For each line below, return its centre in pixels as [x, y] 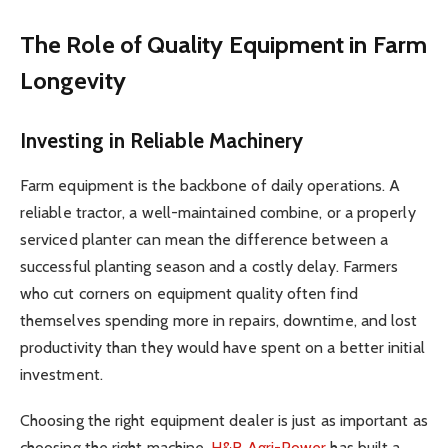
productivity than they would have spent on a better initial [222, 347]
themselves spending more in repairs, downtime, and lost [219, 320]
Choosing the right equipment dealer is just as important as [224, 420]
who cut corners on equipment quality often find [189, 293]
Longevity [73, 80]
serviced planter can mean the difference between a [204, 239]
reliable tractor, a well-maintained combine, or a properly [218, 212]
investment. [61, 374]
